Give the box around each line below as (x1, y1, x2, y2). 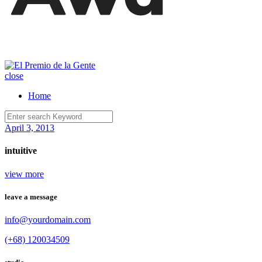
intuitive (5, 146, 37, 156)
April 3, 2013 (5, 123, 54, 133)
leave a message (5, 192, 57, 201)
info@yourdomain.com (5, 214, 91, 225)
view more (5, 168, 44, 179)
